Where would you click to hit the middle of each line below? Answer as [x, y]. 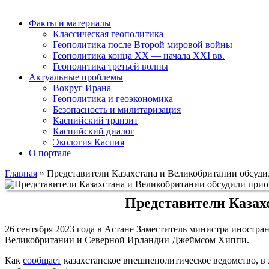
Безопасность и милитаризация [117, 109]
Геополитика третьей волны [110, 66]
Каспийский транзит [95, 120]
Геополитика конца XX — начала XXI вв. [139, 55]
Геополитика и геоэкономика [113, 98]
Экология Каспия [89, 142]
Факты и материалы [70, 23]
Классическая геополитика [108, 34]
